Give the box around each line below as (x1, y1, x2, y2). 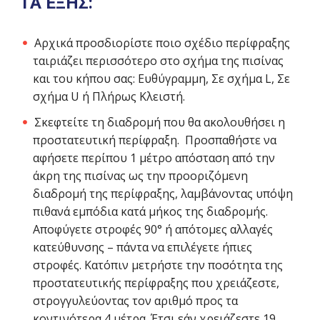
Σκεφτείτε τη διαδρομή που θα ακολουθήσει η (34, 114, 285, 131)
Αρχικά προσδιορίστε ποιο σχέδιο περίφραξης (34, 34, 290, 51)
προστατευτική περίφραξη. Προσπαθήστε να (33, 132, 277, 149)
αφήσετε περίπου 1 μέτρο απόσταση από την (33, 150, 276, 166)
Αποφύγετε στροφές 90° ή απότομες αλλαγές (33, 221, 274, 238)
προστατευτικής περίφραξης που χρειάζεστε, (33, 275, 280, 291)
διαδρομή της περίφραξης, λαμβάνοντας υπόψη (33, 186, 294, 202)
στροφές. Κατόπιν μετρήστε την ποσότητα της (33, 257, 284, 274)
